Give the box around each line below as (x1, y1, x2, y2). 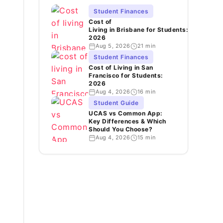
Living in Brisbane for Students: (89, 26, 188, 33)
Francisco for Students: (89, 72, 163, 79)
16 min (137, 88, 156, 95)
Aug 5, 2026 (96, 42, 130, 49)
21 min (137, 42, 156, 49)
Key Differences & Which (89, 117, 166, 125)
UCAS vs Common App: (89, 110, 163, 117)
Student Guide (94, 99, 139, 107)
